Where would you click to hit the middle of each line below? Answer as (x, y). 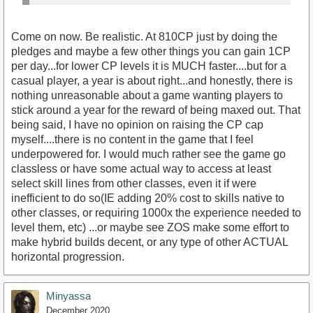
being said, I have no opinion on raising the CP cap (137, 124)
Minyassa (68, 296)
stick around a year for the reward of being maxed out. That (156, 110)
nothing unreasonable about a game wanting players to (147, 95)
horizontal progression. (68, 256)
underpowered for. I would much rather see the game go (148, 154)
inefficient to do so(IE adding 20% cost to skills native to (148, 198)
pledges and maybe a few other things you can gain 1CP (151, 51)
